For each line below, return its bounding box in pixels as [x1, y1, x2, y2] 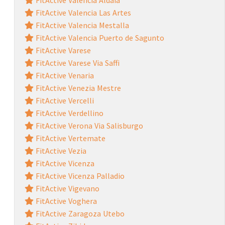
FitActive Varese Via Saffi [33, 57, 120, 68]
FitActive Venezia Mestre [33, 82, 121, 93]
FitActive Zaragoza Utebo [33, 208, 125, 218]
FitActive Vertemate [33, 133, 105, 143]
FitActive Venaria [33, 70, 94, 80]
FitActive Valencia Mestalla [33, 20, 129, 30]
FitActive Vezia [33, 145, 86, 156]
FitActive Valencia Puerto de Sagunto [33, 32, 164, 43]
